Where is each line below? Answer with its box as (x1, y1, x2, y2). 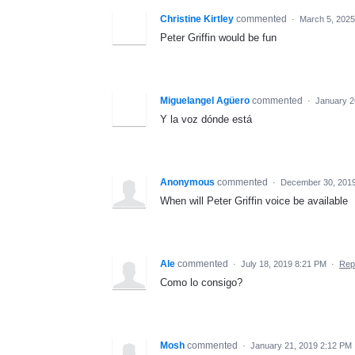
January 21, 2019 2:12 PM (250, 340, 352, 350)
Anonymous (160, 176, 215, 188)
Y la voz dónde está (160, 113, 252, 125)
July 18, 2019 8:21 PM (241, 258, 326, 269)
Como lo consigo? (160, 276, 242, 288)
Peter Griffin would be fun (160, 31, 277, 44)
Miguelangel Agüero (160, 94, 250, 106)
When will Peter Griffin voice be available (160, 194, 348, 207)
